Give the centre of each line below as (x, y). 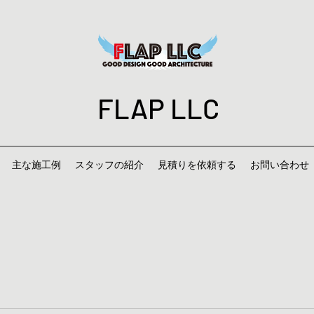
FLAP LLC (158, 108)
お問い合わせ (280, 165)
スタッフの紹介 (109, 165)
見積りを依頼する (197, 165)
